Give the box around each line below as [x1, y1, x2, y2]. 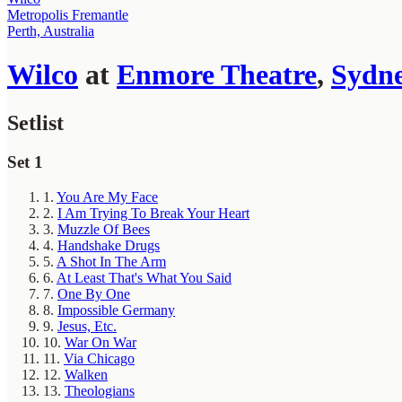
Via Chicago [64, 351, 135, 367]
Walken [65, 367, 108, 383]
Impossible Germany [57, 302, 175, 319]
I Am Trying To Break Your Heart [57, 205, 249, 222]
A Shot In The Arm [57, 254, 166, 270]
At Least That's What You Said [57, 270, 232, 286]
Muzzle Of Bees [57, 222, 150, 238]
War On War [65, 335, 136, 351]
